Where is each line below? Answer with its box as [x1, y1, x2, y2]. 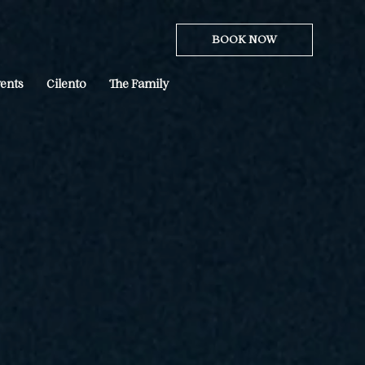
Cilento [46, 78, 86, 90]
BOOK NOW [212, 33, 278, 46]
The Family [109, 78, 169, 90]
